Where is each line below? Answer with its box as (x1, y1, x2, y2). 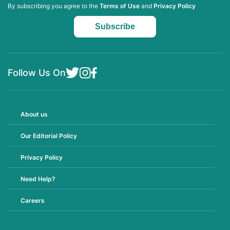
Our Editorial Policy (21, 131, 77, 140)
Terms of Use (100, 2, 140, 10)
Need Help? (21, 175, 55, 183)
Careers (21, 196, 45, 204)
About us (21, 110, 48, 118)
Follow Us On (8, 67, 66, 78)
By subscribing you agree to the (8, 2, 100, 10)
